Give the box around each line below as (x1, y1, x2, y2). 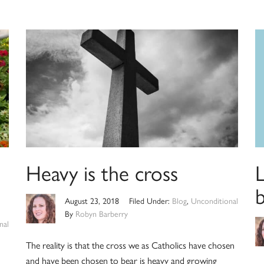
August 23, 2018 (64, 194, 119, 207)
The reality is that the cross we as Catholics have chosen (25, 238, 235, 252)
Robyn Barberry (75, 207, 128, 220)
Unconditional (191, 194, 239, 207)
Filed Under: (129, 194, 173, 207)
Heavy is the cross (25, 157, 178, 188)
